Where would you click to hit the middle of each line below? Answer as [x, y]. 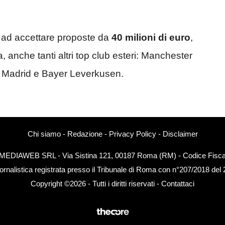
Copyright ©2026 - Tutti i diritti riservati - [96, 184]
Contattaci [178, 184]
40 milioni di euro [151, 37]
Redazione [85, 134]
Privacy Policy [132, 134]
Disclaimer [180, 134]
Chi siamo [44, 134]
